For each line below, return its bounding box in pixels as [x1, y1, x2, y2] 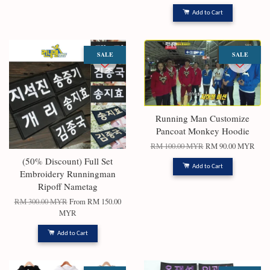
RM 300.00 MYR [14, 196, 67, 207]
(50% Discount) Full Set [22, 155, 113, 167]
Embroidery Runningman [19, 168, 116, 180]
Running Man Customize [155, 112, 250, 124]
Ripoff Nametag [37, 180, 98, 192]
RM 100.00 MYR [150, 141, 204, 151]
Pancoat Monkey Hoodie [155, 125, 250, 137]
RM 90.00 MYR [205, 141, 255, 151]
